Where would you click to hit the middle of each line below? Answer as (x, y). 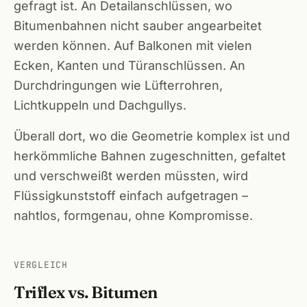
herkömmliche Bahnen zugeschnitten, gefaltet (150, 156)
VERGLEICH (41, 265)
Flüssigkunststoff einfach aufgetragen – (131, 196)
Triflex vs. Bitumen (86, 292)
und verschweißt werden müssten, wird (131, 176)
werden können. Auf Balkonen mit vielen (133, 46)
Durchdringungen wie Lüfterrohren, (118, 85)
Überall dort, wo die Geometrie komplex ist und (152, 136)
